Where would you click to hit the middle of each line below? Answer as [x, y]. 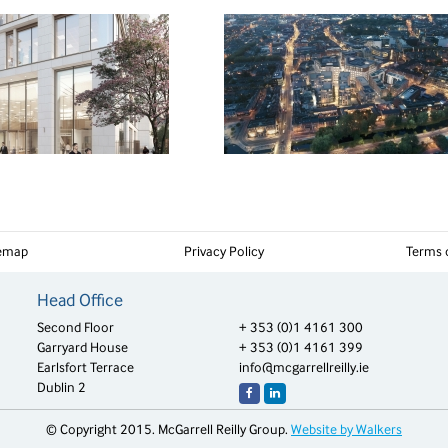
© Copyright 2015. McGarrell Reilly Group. [168, 430]
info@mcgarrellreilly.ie [303, 368]
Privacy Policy [224, 252]
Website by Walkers [346, 430]
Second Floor [76, 328]
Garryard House [83, 348]
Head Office [80, 300]
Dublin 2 [62, 388]
